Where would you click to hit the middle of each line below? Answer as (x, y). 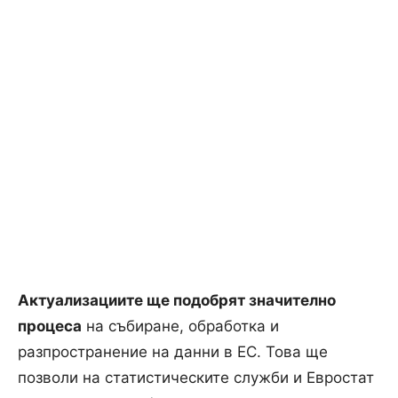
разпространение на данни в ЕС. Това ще (173, 351)
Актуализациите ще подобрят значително (177, 300)
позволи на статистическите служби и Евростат (196, 377)
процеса (50, 326)
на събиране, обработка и (180, 326)
